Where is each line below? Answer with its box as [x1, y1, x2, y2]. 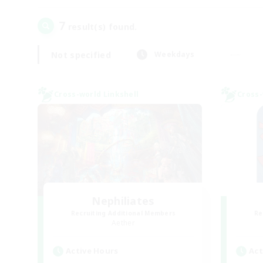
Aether [112, 218, 135, 228]
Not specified [51, 49, 111, 60]
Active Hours [66, 245, 119, 256]
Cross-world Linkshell [54, 89, 139, 99]
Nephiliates [92, 194, 155, 208]
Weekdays [154, 49, 195, 59]
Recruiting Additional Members [70, 209, 176, 217]
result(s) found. [65, 21, 137, 32]
